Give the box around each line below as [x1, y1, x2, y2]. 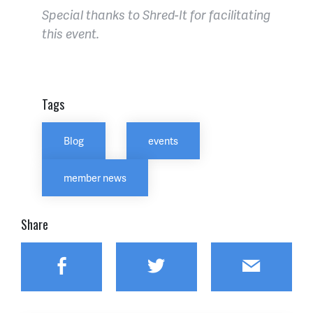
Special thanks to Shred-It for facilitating [42, 6, 270, 23]
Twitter [164, 252, 219, 277]
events [148, 133, 178, 147]
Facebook [69, 252, 149, 277]
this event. [42, 24, 99, 42]
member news [64, 170, 126, 184]
